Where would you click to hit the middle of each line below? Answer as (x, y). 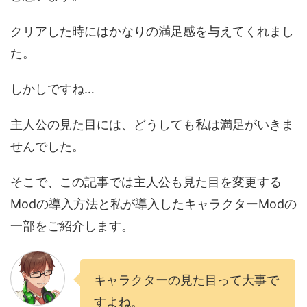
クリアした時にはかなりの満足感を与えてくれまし (152, 32)
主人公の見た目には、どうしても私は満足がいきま (152, 125)
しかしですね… (52, 89)
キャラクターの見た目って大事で (186, 280)
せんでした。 (47, 147)
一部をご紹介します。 (72, 226)
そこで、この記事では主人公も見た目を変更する (146, 182)
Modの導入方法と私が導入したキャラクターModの (153, 204)
